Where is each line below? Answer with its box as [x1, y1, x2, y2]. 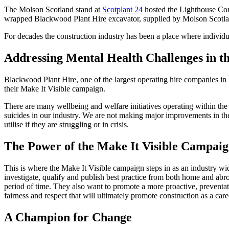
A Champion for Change [4, 210, 132, 224]
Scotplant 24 [102, 5, 143, 14]
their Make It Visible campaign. [4, 84, 107, 94]
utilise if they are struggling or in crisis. [4, 120, 129, 129]
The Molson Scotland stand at [4, 5, 102, 14]
